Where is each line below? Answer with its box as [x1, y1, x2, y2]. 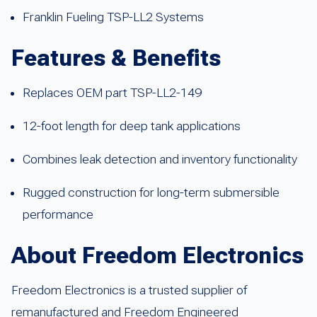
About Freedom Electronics [11, 241, 304, 269]
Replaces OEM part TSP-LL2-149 [23, 85, 202, 100]
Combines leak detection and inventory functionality [23, 151, 297, 166]
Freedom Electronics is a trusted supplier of [11, 282, 247, 297]
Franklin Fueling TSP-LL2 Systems [23, 9, 204, 24]
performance [23, 207, 93, 221]
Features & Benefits [11, 44, 221, 71]
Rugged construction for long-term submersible [23, 185, 279, 200]
